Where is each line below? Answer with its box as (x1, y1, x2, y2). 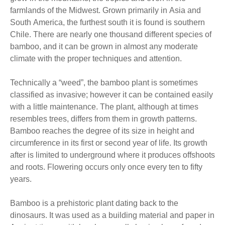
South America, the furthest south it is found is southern (10, 18, 205, 27)
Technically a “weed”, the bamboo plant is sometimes (10, 78, 198, 87)
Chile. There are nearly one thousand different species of (10, 30, 211, 39)
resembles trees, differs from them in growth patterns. (10, 115, 197, 123)
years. (10, 175, 32, 183)
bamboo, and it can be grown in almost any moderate (10, 42, 198, 51)
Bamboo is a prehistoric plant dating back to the (10, 199, 178, 207)
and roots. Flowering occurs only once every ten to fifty (10, 163, 47, 171)
